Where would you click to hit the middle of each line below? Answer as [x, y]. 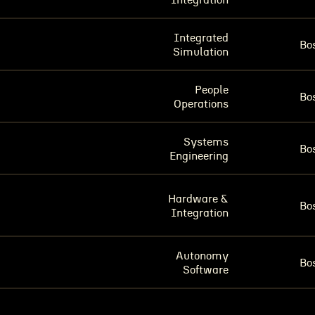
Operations [201, 104]
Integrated [201, 38]
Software [206, 270]
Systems [206, 142]
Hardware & [198, 199]
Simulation [201, 52]
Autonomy [202, 256]
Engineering [199, 156]
